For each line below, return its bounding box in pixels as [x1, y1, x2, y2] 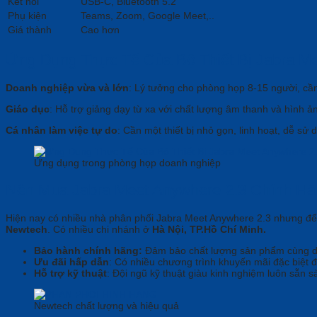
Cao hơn [81, 24, 120, 36]
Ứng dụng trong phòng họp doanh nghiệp [34, 156, 221, 168]
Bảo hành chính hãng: [34, 245, 142, 257]
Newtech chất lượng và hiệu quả [34, 300, 179, 312]
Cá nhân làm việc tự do [6, 124, 117, 136]
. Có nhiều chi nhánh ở [47, 224, 152, 236]
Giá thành [8, 24, 52, 36]
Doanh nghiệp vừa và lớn [6, 81, 129, 93]
